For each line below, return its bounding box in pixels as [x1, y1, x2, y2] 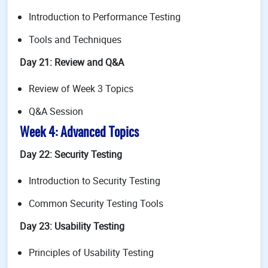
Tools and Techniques [29, 33, 121, 46]
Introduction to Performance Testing [29, 10, 181, 23]
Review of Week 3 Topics [29, 82, 133, 95]
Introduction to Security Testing [29, 174, 160, 187]
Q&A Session [29, 105, 83, 118]
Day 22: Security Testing [20, 148, 122, 161]
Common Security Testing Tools [29, 197, 163, 210]
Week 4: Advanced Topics [20, 127, 139, 139]
